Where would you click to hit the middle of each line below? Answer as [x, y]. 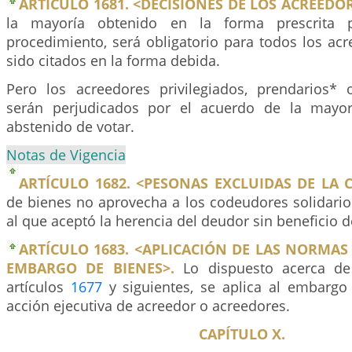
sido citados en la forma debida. [113, 60]
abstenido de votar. [70, 126]
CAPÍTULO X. [242, 334]
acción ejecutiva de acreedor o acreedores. [148, 306]
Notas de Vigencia [66, 155]
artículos [38, 287]
